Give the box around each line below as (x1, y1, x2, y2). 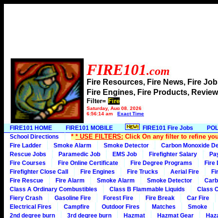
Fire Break (145, 195, 175, 201)
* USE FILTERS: (75, 133, 123, 140)
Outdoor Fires (102, 203, 140, 210)
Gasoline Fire (54, 195, 91, 201)
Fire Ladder (10, 142, 41, 149)
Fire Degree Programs (130, 160, 192, 166)
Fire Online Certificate (58, 160, 118, 166)
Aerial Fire (170, 168, 199, 175)
